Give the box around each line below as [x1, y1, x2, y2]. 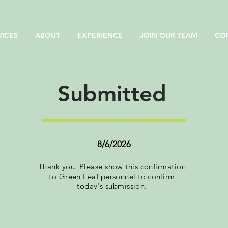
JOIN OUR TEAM [140, 31, 197, 40]
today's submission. [77, 181, 147, 191]
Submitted [58, 80, 166, 107]
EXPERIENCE [77, 31, 123, 40]
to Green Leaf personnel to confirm [49, 172, 175, 181]
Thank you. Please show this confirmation [38, 162, 186, 172]
